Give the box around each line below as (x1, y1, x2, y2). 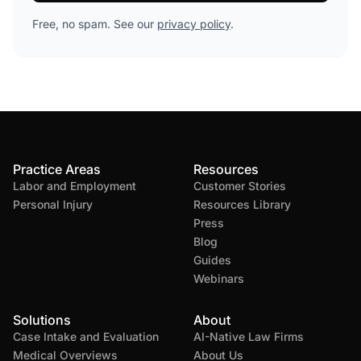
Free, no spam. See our (32, 17, 157, 31)
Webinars (193, 272, 244, 285)
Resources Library (193, 197, 291, 211)
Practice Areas (13, 161, 101, 177)
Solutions (13, 312, 71, 328)
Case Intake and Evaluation (13, 330, 159, 343)
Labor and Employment (13, 179, 136, 193)
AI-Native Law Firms (193, 330, 304, 343)
